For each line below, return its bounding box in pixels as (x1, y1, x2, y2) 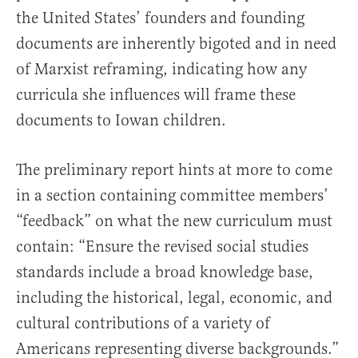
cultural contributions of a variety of (16, 313, 270, 333)
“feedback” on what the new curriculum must (16, 211, 332, 231)
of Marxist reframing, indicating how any (16, 59, 307, 79)
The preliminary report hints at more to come (16, 160, 332, 180)
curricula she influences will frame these (16, 85, 296, 105)
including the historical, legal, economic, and (16, 288, 332, 308)
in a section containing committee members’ (16, 185, 328, 205)
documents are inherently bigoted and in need (16, 34, 336, 54)
